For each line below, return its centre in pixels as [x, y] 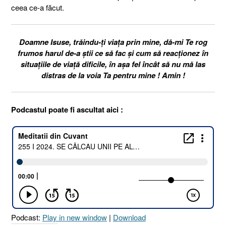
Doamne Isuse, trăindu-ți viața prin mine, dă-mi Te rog [113, 42]
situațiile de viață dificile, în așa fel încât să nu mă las [113, 64]
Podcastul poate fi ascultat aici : [67, 109]
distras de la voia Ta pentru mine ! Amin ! [113, 75]
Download [129, 217]
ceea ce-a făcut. [38, 7]
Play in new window [75, 217]
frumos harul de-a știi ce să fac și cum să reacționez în [113, 53]
